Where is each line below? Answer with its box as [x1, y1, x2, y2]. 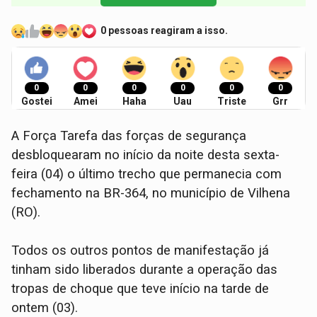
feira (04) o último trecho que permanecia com [11, 166, 282, 182]
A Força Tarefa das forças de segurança [11, 127, 247, 144]
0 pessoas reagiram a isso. [100, 25, 229, 37]
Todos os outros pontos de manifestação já [11, 242, 270, 258]
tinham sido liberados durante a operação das [11, 261, 278, 277]
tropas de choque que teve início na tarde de [11, 280, 270, 296]
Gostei [21, 95, 52, 107]
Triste [217, 95, 246, 107]
